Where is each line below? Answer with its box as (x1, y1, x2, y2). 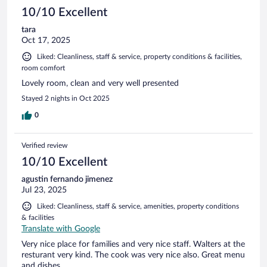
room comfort (21, 64, 65, 72)
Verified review (21, 141, 67, 149)
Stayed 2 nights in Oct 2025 (21, 94, 110, 102)
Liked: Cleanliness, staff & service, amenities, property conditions (37, 202, 239, 210)
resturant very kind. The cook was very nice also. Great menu (21, 250, 245, 259)
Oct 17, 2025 (21, 36, 70, 45)
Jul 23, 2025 (21, 185, 67, 194)
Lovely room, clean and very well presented (21, 79, 179, 88)
